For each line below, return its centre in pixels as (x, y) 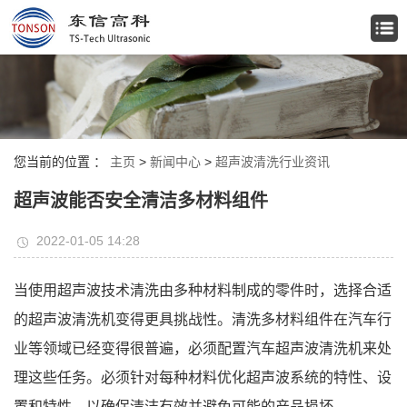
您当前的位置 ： (62, 162)
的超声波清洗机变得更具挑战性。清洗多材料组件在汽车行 (203, 320)
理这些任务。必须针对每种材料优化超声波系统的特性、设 (203, 378)
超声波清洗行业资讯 (273, 162)
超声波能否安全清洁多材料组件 (141, 201)
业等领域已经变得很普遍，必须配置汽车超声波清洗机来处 (203, 349)
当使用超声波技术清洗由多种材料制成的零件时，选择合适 (203, 291)
